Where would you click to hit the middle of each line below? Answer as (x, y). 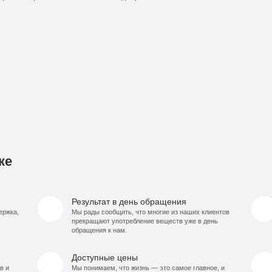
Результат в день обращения (129, 201)
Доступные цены (104, 257)
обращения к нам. (99, 230)
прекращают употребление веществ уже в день (144, 221)
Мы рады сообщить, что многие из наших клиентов (150, 212)
